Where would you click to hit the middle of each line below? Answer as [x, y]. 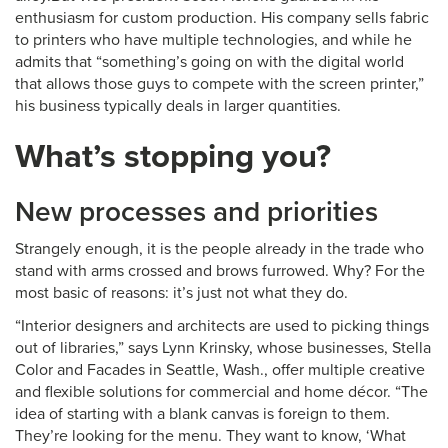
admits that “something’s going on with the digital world [209, 62]
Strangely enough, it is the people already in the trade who [219, 249]
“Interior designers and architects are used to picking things [222, 326]
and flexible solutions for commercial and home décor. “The [221, 392]
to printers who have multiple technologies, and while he [213, 40]
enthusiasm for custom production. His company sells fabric [222, 18]
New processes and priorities [196, 212]
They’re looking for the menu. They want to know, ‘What [210, 436]
